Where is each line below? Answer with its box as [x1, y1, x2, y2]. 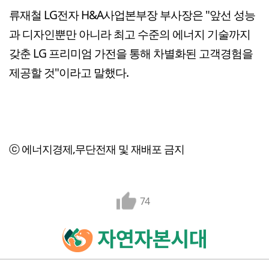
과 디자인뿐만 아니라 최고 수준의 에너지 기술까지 [9, 25, 250, 42]
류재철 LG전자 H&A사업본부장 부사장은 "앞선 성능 [9, 6, 255, 23]
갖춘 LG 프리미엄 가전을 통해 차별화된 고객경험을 [9, 44, 253, 61]
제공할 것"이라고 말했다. [9, 64, 128, 80]
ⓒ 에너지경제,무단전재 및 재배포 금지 [9, 141, 184, 156]
